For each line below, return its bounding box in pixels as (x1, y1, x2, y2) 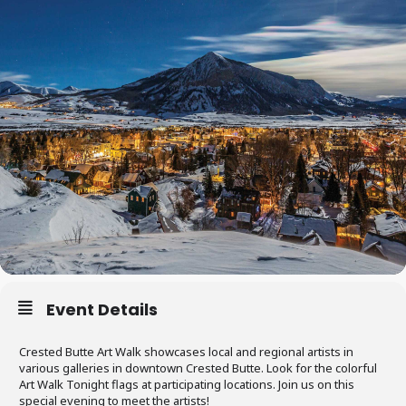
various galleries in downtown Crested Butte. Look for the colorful (19, 360, 377, 376)
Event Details (46, 298, 158, 321)
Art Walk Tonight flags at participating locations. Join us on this (19, 376, 354, 392)
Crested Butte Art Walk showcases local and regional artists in (19, 343, 353, 360)
